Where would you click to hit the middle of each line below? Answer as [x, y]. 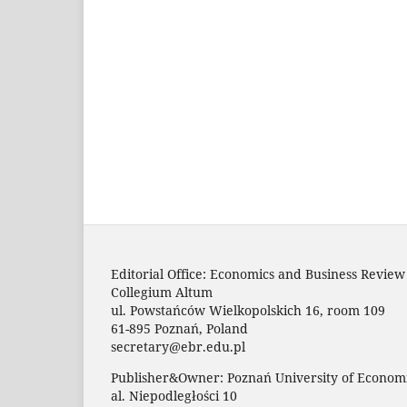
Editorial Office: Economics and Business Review [258, 274]
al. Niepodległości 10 [174, 396]
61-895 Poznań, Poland [179, 329]
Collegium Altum [162, 293]
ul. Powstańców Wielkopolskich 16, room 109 [248, 311]
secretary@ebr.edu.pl [178, 347]
